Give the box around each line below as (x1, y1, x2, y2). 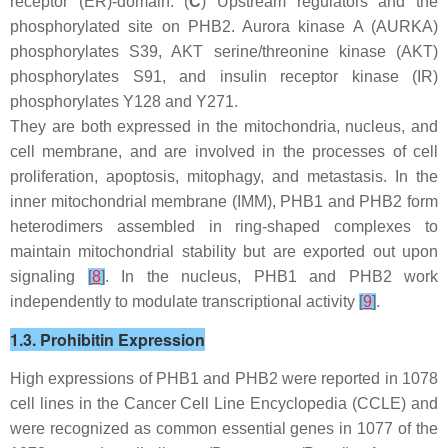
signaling (10, 267, 88, 285)
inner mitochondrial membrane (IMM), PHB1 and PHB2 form (10, 192, 438, 210)
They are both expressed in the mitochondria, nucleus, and (10, 117, 438, 135)
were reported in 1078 (277, 369, 439, 387)
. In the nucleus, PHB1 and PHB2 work (104, 267, 438, 285)
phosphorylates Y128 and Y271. (10, 92, 238, 110)
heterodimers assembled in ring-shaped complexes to (10, 217, 438, 235)
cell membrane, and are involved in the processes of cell (10, 142, 438, 160)
